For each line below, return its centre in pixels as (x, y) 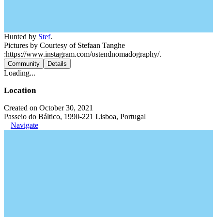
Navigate (24, 125)
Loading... (20, 73)
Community (24, 64)
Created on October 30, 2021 (48, 108)
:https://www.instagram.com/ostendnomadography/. (83, 54)
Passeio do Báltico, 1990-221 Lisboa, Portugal (75, 116)
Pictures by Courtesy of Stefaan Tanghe (64, 45)
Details (57, 64)
